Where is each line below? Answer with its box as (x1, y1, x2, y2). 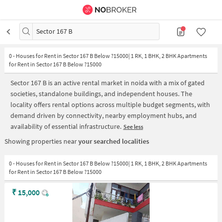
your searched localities (78, 136, 149, 146)
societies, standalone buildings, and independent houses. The (10, 89, 192, 98)
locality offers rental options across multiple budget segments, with (10, 100, 210, 109)
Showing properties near (4, 136, 78, 146)
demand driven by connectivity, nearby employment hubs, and (10, 111, 197, 120)
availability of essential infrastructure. (10, 121, 121, 131)
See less (123, 122, 143, 130)
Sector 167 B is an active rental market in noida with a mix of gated (10, 78, 205, 87)
